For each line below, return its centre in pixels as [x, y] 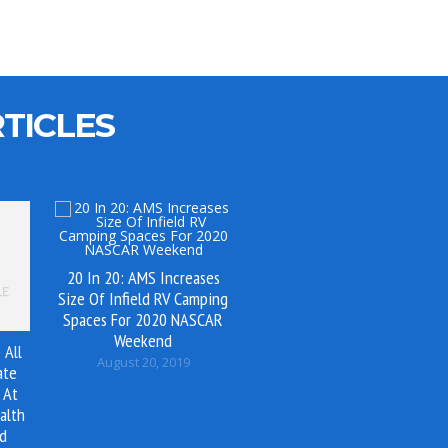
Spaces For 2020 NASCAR [143, 318]
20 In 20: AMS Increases [143, 276]
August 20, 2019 [143, 362]
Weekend [143, 339]
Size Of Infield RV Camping [143, 297]
